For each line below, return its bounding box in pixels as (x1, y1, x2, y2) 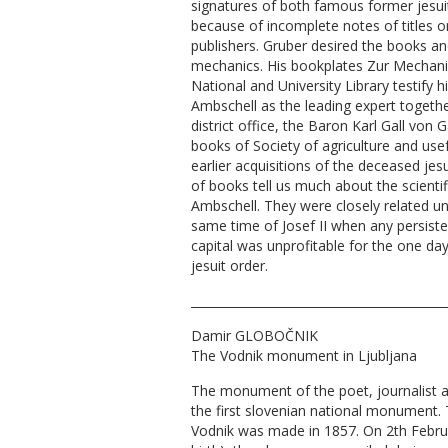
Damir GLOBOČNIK (191, 326, 318, 346)
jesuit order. (191, 256, 268, 276)
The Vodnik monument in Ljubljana (191, 346, 417, 366)
